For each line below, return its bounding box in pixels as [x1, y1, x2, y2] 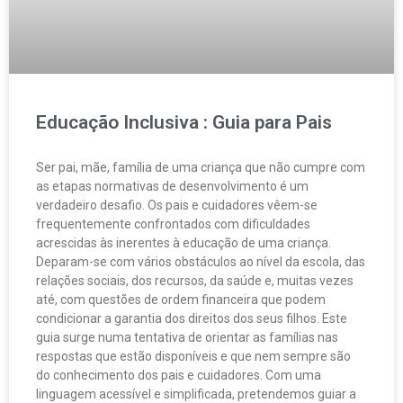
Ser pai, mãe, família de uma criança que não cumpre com [36, 160, 365, 175]
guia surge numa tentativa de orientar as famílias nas [36, 330, 338, 345]
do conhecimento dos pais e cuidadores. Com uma [36, 368, 321, 382]
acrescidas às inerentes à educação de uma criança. [36, 236, 331, 250]
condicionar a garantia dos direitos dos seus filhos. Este [36, 311, 347, 326]
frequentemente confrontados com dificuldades [36, 217, 310, 231]
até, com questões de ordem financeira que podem [36, 292, 326, 307]
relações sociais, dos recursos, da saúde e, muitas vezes [36, 273, 354, 288]
